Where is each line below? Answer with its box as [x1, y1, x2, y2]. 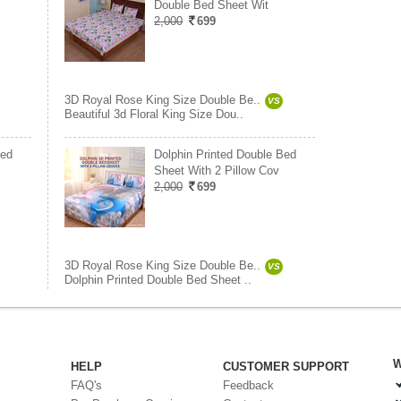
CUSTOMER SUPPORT [223, 360, 349, 373]
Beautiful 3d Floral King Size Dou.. [64, 107, 243, 121]
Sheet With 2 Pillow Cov [154, 164, 279, 177]
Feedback [223, 379, 274, 392]
